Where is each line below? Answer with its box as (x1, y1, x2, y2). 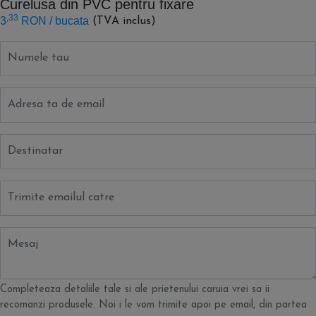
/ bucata (49, 15, 89, 27)
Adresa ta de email (7, 99, 104, 110)
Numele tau (7, 52, 69, 63)
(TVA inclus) (92, 16, 157, 27)
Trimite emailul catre (7, 192, 114, 203)
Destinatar (7, 145, 63, 157)
